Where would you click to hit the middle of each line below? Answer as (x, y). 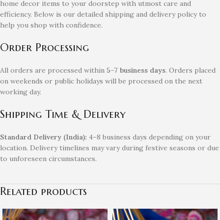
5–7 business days (136, 70)
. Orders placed (191, 70)
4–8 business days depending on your (149, 137)
